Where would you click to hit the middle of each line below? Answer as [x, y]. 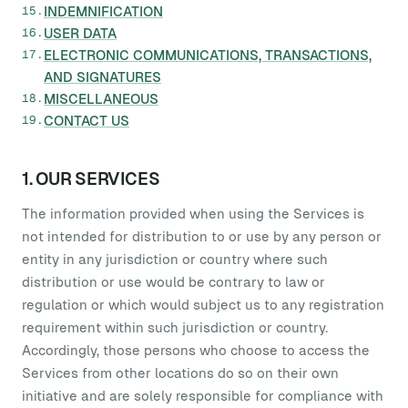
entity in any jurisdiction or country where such [175, 259]
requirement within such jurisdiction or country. [175, 327]
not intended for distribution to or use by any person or [202, 236]
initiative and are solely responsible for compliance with [203, 396]
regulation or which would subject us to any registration [203, 305]
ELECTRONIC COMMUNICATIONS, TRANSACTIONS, [208, 55]
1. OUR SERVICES [91, 179]
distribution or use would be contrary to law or [173, 282]
